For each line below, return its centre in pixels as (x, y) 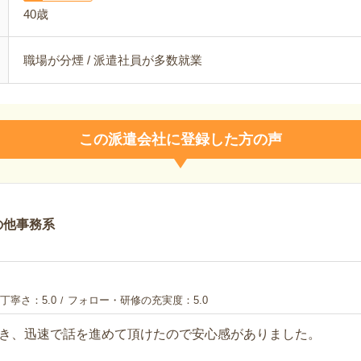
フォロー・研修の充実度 (123, 300)
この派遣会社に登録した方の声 (180, 139)
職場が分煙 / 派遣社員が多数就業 (112, 60)
